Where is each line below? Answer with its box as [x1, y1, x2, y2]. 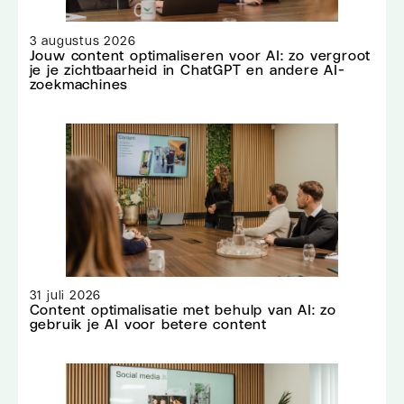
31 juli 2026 [29, 288, 102, 303]
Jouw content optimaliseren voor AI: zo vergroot [29, 47, 372, 63]
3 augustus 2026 [29, 32, 136, 48]
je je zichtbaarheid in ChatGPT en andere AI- [29, 61, 345, 78]
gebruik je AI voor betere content [29, 317, 267, 333]
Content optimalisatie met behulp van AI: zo [29, 302, 336, 318]
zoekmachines [29, 76, 129, 92]
